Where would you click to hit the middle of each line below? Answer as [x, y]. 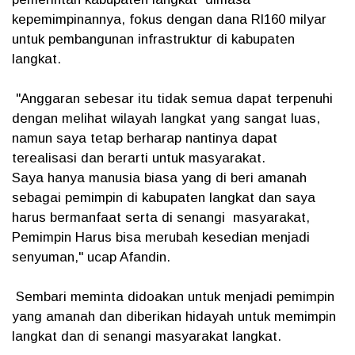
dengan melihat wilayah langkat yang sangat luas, [166, 118]
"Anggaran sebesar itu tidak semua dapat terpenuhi [172, 99]
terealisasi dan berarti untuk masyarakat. [141, 158]
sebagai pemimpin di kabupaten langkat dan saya [164, 198]
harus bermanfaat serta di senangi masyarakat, [161, 218]
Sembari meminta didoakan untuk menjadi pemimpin [173, 297]
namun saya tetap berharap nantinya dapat [145, 138]
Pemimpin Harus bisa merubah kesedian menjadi [161, 237]
